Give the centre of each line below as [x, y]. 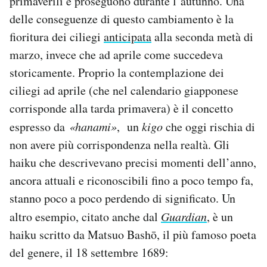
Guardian [184, 216]
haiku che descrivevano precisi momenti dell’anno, [133, 162]
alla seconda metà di [202, 36]
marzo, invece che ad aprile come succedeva [116, 54]
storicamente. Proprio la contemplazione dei [117, 72]
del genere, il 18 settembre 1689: [89, 252]
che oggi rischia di [210, 126]
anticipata [128, 36]
